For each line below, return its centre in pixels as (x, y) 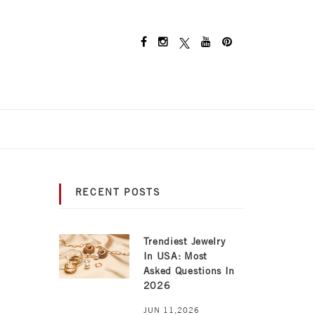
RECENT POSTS (118, 192)
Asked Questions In (189, 271)
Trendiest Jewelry (184, 242)
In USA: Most (175, 256)
